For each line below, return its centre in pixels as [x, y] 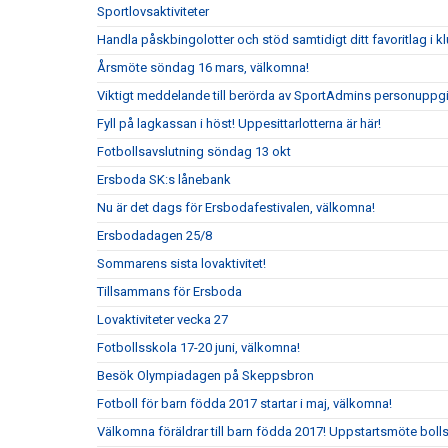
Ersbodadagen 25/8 [154, 235]
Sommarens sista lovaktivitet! [181, 263]
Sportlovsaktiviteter [153, 11]
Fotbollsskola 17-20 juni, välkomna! [198, 347]
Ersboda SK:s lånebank [164, 179]
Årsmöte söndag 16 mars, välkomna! [203, 67]
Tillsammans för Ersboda [169, 291]
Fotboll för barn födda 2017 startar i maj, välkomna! [244, 403]
